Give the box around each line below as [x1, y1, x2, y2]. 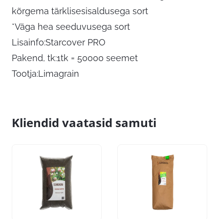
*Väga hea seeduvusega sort [12, 22, 130, 32]
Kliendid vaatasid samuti [12, 114, 156, 131]
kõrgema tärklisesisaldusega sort [12, 6, 148, 17]
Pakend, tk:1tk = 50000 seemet [12, 53, 138, 64]
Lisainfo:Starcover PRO [12, 37, 106, 48]
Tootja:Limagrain [12, 68, 79, 79]
